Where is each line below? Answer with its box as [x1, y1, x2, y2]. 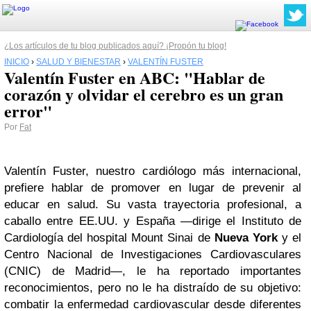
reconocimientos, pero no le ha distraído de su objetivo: [4, 281, 301, 294]
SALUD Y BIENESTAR [36, 57, 121, 67]
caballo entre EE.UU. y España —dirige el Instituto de [4, 215, 301, 228]
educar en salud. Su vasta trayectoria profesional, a [4, 198, 301, 211]
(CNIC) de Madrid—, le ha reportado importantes [4, 264, 301, 278]
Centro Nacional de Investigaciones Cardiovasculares [4, 248, 301, 261]
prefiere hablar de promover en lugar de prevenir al [4, 181, 301, 194]
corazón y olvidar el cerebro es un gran [4, 82, 283, 106]
